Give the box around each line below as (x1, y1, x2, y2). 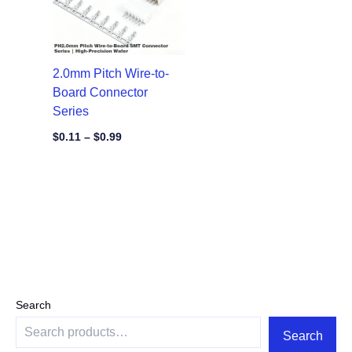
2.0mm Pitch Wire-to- (52, 66, 169, 80)
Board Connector (52, 85, 148, 99)
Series (52, 104, 89, 118)
